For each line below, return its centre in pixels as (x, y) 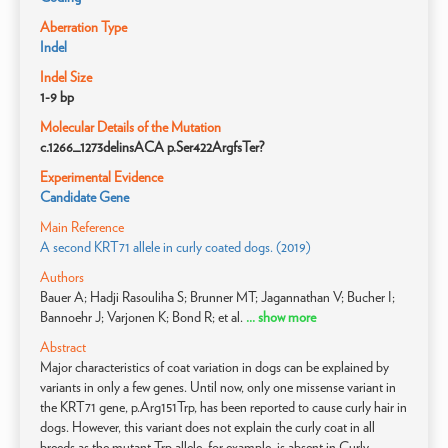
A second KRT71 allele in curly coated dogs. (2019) (175, 247)
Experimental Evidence (101, 177)
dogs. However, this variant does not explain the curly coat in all (207, 427)
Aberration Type (83, 27)
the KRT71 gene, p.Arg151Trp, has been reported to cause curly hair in (223, 407)
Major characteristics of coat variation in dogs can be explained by (214, 367)
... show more (281, 317)
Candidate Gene (84, 197)
